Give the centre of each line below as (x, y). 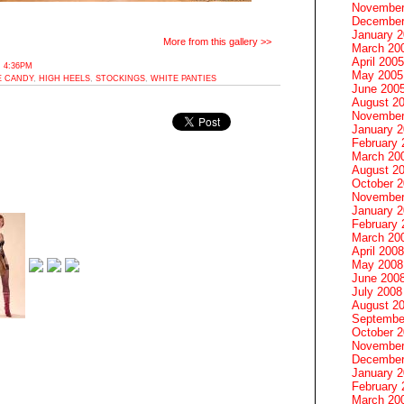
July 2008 (377, 291)
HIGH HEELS (64, 78)
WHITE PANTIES (184, 78)
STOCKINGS (120, 78)
